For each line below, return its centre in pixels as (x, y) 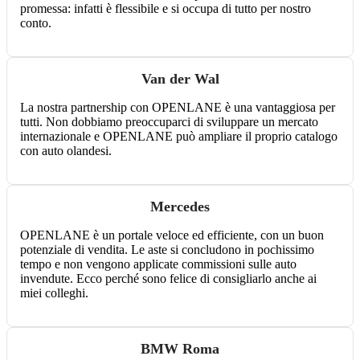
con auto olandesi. (66, 151)
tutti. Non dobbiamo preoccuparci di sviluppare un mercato (169, 122)
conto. (36, 23)
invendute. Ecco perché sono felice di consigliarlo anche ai (168, 279)
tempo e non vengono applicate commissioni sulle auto (158, 264)
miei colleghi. (54, 293)
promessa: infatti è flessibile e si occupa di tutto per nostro (166, 9)
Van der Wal (180, 79)
